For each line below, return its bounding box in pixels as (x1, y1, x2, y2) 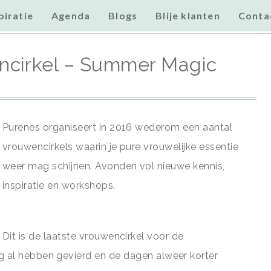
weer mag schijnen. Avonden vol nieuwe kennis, (2, 160, 225, 172)
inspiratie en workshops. (2, 180, 116, 191)
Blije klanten (155, 10, 220, 21)
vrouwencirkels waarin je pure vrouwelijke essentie (2, 141, 239, 152)
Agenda (51, 10, 91, 21)
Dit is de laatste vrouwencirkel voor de (2, 230, 184, 242)
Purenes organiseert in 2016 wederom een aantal (2, 122, 233, 133)
